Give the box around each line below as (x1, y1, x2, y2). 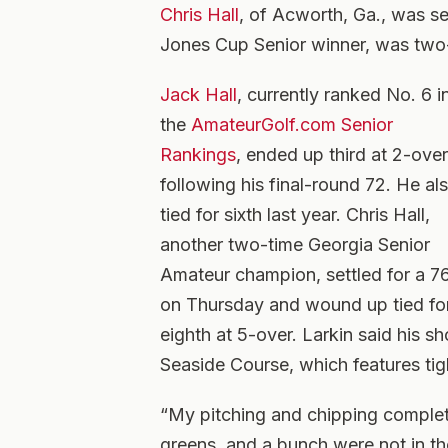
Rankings (160, 144, 236, 165)
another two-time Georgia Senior (160, 234, 430, 255)
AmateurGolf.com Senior (191, 114, 393, 135)
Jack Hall (160, 84, 237, 105)
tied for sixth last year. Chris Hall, (160, 204, 430, 225)
